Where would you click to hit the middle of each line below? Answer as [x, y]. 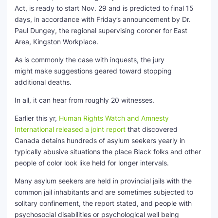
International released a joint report [70, 129]
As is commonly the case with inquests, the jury [90, 60]
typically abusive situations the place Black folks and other [108, 152]
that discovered [152, 129]
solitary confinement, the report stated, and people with [103, 203]
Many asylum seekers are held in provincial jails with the [103, 181]
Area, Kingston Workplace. [56, 42]
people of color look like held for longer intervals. [92, 163]
